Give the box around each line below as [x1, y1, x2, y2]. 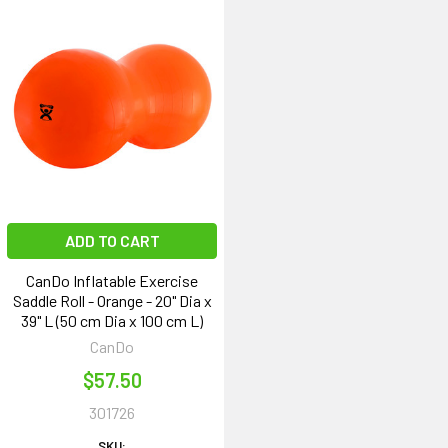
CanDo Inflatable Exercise [26, 271, 198, 291]
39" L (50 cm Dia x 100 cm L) [21, 311, 203, 331]
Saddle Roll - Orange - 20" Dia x [12, 291, 212, 311]
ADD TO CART [64, 231, 160, 251]
